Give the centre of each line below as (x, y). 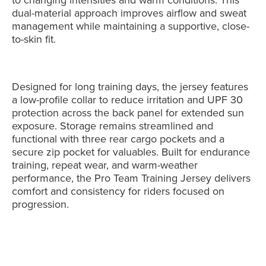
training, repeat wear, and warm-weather (105, 165)
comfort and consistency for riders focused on (118, 191)
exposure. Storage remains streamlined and (113, 126)
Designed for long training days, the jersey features (130, 87)
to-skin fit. (34, 39)
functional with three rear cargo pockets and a (118, 139)
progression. (41, 204)
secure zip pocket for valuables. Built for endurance (131, 152)
